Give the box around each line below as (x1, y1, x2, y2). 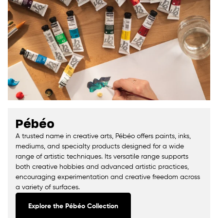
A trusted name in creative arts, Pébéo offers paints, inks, (16, 133, 191, 140)
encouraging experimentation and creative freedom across (16, 174, 200, 181)
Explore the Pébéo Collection (28, 203, 118, 210)
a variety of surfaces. (16, 184, 80, 191)
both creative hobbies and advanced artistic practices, (16, 163, 189, 171)
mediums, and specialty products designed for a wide (16, 143, 184, 150)
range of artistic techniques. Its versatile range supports (16, 153, 188, 161)
